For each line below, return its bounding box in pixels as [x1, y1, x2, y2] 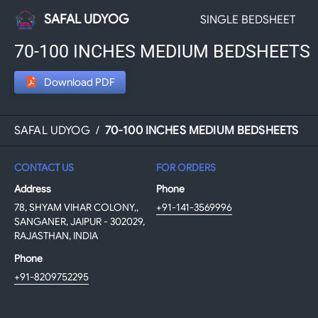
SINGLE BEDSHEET [199, 12, 295, 27]
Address [14, 182, 51, 195]
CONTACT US [14, 161, 74, 174]
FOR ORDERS [156, 161, 216, 174]
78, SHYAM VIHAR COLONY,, [14, 201, 138, 214]
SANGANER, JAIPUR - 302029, [14, 215, 145, 228]
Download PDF [44, 75, 115, 89]
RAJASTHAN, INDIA [14, 229, 98, 242]
